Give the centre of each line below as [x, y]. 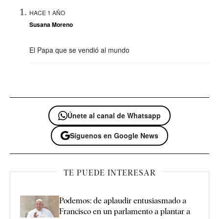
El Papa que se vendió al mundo [79, 50]
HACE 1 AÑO [47, 12]
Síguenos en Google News [114, 136]
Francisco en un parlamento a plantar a [125, 212]
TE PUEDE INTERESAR [109, 173]
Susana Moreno [51, 24]
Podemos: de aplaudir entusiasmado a [123, 201]
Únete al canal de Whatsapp [114, 115]
